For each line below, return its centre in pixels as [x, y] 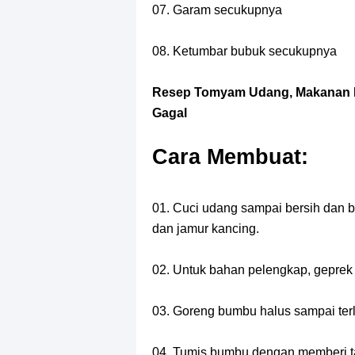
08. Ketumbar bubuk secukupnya [244, 51]
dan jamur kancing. [206, 229]
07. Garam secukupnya [217, 10]
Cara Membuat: [230, 157]
